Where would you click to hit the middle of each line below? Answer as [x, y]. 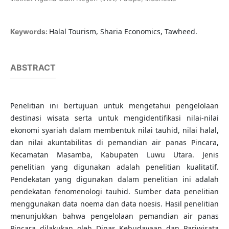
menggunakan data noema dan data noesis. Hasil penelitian [114, 204]
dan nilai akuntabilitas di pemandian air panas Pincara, [114, 143]
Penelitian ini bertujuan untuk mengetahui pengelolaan [114, 106]
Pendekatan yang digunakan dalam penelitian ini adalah [114, 179]
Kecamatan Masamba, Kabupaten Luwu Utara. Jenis [114, 155]
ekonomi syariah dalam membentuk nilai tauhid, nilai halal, [114, 130]
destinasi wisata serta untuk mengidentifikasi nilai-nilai [114, 118]
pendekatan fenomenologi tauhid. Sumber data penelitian [114, 192]
